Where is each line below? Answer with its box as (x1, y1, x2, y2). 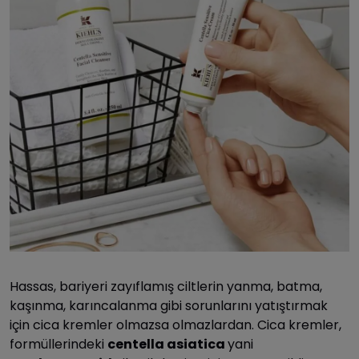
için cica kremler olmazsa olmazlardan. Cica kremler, (10, 315, 341, 334)
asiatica (167, 334, 228, 353)
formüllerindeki (10, 334, 107, 353)
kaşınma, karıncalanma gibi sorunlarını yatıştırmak (10, 296, 328, 315)
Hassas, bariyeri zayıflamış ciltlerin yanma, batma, (10, 276, 322, 296)
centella (107, 334, 167, 353)
